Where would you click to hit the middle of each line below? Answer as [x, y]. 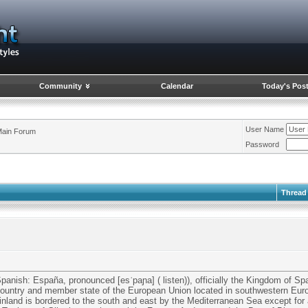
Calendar [177, 86]
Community [60, 86]
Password [262, 144]
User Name [265, 129]
